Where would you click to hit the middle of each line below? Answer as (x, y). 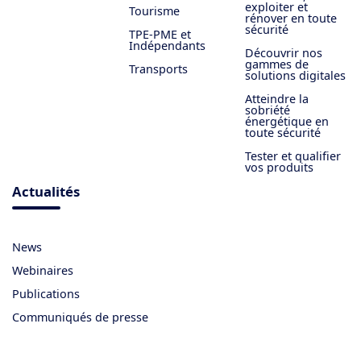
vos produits (279, 168)
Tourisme (154, 11)
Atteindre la (277, 99)
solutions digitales (295, 76)
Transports (158, 69)
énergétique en (287, 122)
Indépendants (167, 46)
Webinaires (43, 271)
